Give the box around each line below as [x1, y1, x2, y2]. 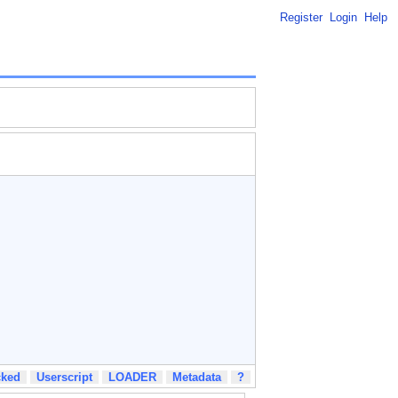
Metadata [172, 370, 221, 384]
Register [280, 11, 322, 24]
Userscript [36, 370, 92, 384]
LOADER [108, 370, 156, 384]
